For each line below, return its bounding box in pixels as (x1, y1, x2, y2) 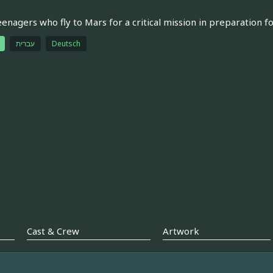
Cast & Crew (26, 225, 79, 238)
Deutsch (51, 38, 80, 49)
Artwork (162, 225, 199, 238)
